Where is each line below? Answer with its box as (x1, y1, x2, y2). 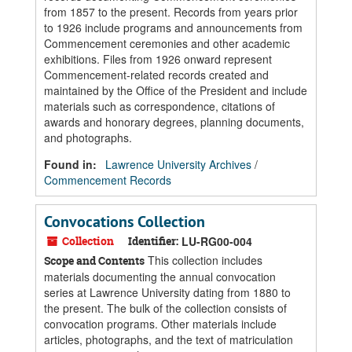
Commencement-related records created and (44, 67, 269, 82)
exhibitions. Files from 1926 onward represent (44, 51, 272, 67)
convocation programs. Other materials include (44, 316, 277, 332)
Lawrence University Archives (105, 156, 251, 172)
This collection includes (145, 252, 262, 268)
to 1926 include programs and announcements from (44, 20, 302, 35)
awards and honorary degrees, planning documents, (44, 114, 304, 130)
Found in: (44, 156, 100, 172)
